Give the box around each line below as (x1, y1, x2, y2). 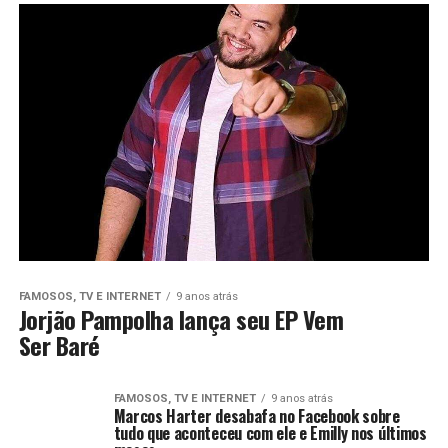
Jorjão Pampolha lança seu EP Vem (18, 300, 344, 337)
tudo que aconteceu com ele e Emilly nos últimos (113, 420, 427, 445)
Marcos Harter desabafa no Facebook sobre (113, 403, 400, 428)
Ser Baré (18, 326, 100, 363)
